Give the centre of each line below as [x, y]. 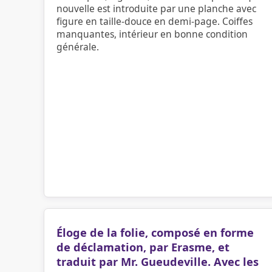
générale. [78, 47]
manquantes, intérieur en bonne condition [152, 34]
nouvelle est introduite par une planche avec [156, 8]
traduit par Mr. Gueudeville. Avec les [158, 262]
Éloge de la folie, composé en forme [155, 233]
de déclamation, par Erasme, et [143, 247]
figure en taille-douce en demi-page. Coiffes [155, 21]
